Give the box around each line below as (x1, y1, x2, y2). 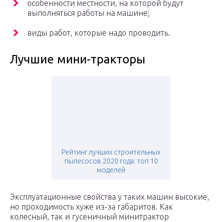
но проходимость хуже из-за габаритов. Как (10, 202, 173, 212)
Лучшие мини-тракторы (10, 53, 145, 66)
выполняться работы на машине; (27, 8, 150, 18)
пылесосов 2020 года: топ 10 (64, 157, 158, 166)
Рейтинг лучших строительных (61, 148, 161, 157)
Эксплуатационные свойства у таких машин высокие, (10, 192, 209, 202)
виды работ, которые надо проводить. (27, 28, 170, 38)
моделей (97, 166, 125, 174)
